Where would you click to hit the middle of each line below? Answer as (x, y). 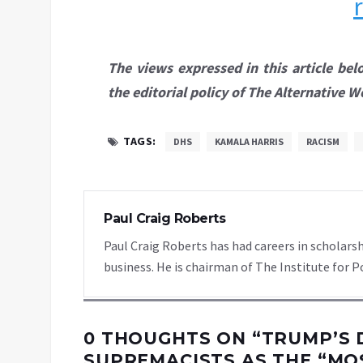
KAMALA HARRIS (249, 142)
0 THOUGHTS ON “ (173, 339)
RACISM (322, 142)
